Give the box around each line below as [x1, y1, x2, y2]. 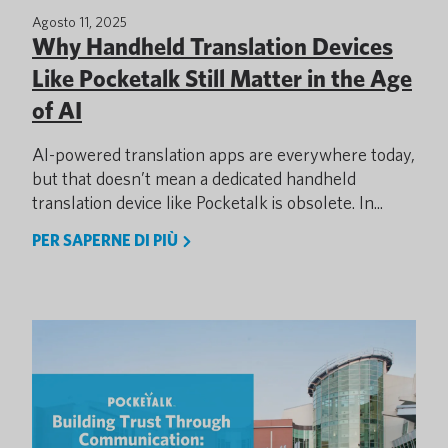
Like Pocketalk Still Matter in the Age [32, 64, 412, 93]
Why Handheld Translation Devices [32, 32, 393, 61]
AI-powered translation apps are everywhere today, [32, 144, 415, 165]
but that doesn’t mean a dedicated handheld [32, 168, 356, 189]
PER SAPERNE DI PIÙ [32, 231, 181, 250]
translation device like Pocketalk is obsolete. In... [32, 192, 383, 213]
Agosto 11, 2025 [32, 14, 127, 30]
